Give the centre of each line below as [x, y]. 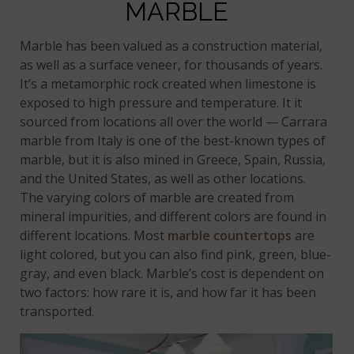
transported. [59, 312]
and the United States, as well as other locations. [163, 179]
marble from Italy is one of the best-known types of [173, 141]
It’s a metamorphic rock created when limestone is [168, 84]
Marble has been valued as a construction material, [171, 46]
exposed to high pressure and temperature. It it [161, 103]
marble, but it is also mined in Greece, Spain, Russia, [173, 160]
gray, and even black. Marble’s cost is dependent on [172, 274]
